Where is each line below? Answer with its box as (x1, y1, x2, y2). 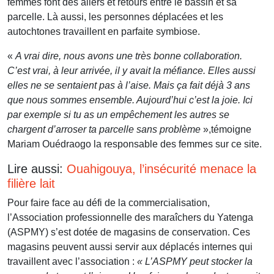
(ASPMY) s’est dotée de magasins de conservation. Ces (7, 227, 250, 238)
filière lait (7, 177, 55, 191)
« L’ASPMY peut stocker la (137, 256, 253, 267)
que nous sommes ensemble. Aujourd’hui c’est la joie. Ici (7, 95, 253, 106)
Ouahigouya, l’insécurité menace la (67, 162, 256, 176)
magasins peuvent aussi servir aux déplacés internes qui (7, 242, 253, 253)
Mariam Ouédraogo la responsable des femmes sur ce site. (7, 139, 262, 150)
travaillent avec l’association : (7, 256, 137, 267)
